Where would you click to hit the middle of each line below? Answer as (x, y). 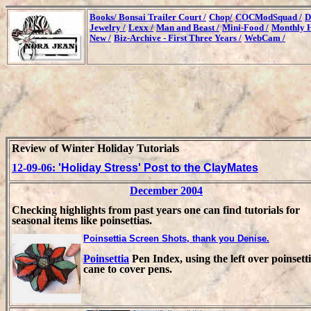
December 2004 (166, 191)
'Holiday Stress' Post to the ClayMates (158, 167)
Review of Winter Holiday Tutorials (95, 148)
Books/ (104, 17)
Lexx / (141, 27)
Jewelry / (108, 27)
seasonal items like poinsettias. (82, 220)
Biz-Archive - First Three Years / (178, 38)
